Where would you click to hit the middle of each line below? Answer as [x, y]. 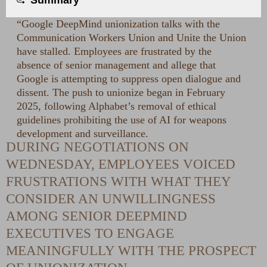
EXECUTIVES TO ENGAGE [90, 233]
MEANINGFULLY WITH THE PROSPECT [131, 251]
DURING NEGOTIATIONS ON [97, 147]
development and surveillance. [83, 134]
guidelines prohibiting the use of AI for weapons [122, 120]
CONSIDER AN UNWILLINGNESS [111, 199]
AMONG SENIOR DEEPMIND [97, 216]
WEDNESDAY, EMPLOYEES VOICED [121, 164]
